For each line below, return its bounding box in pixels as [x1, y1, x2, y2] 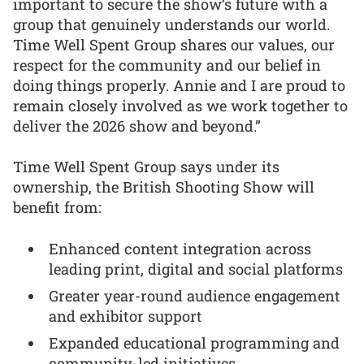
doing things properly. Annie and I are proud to [13, 75, 345, 95]
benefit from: [13, 197, 102, 218]
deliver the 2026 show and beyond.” [13, 115, 261, 136]
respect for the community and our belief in [13, 54, 321, 75]
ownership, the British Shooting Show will [13, 177, 314, 197]
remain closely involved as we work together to [13, 95, 348, 115]
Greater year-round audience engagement [49, 285, 341, 305]
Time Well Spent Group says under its [13, 157, 279, 177]
